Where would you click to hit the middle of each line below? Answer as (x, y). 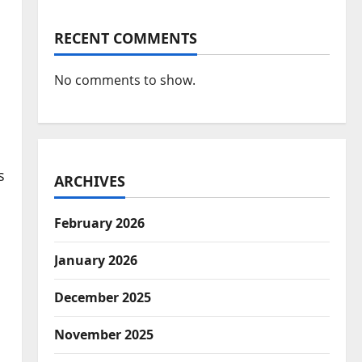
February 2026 (99, 223)
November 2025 (103, 335)
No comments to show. (124, 80)
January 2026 (95, 261)
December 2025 (102, 298)
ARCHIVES (89, 181)
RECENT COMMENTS (125, 38)
